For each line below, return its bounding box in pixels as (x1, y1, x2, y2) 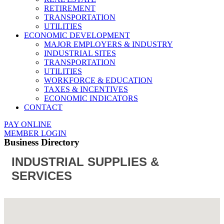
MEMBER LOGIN (4, 129, 66, 137)
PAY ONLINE (4, 120, 51, 128)
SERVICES (11, 169, 72, 182)
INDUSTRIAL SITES (44, 49, 116, 57)
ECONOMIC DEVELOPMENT (24, 31, 130, 39)
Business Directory (4, 137, 79, 147)
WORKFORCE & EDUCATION (44, 76, 152, 84)
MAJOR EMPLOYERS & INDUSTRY (44, 40, 173, 48)
